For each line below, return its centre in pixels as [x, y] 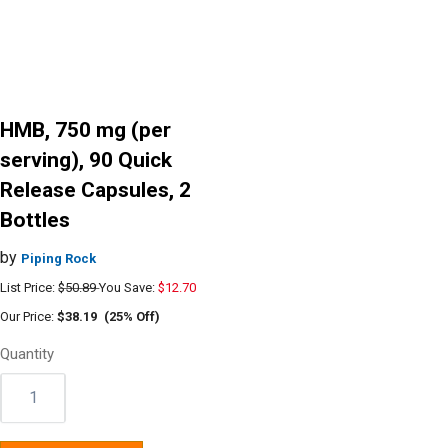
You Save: [129, 287]
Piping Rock [59, 258]
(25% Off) [132, 316]
